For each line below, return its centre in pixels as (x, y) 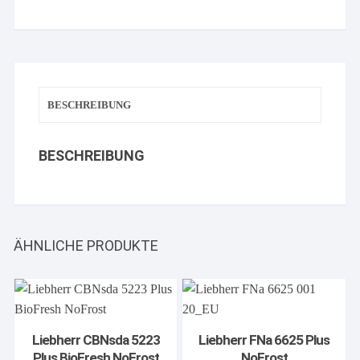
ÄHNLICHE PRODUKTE (86, 245)
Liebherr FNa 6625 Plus (264, 340)
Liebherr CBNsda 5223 (96, 340)
